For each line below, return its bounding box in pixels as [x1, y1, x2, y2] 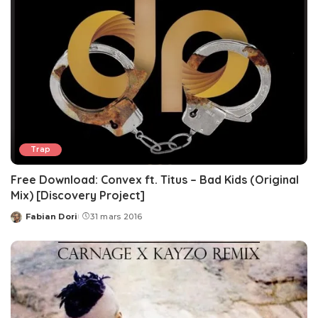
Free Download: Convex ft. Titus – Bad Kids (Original [11, 172, 299, 187]
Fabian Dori [26, 211, 78, 221]
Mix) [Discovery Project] [11, 187, 145, 202]
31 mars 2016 [90, 211, 143, 221]
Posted [10, 216, 44, 227]
